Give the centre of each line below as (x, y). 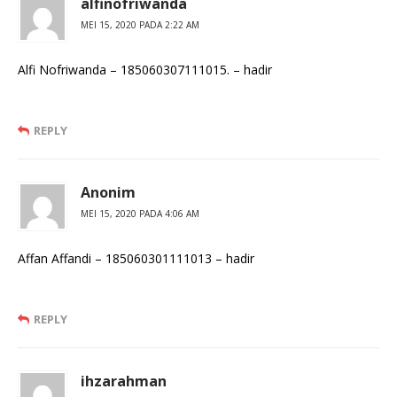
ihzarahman (124, 381)
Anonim (108, 193)
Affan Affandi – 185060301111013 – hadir (136, 259)
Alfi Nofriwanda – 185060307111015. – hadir (145, 70)
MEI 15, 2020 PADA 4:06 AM (140, 214)
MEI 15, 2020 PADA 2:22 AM (140, 25)
